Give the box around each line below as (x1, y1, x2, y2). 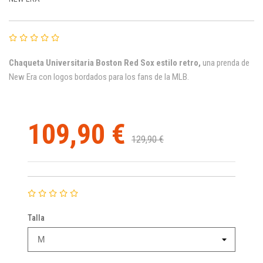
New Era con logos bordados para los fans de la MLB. (9, 71, 189, 82)
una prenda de (203, 57, 249, 68)
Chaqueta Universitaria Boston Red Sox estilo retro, (9, 57, 203, 68)
